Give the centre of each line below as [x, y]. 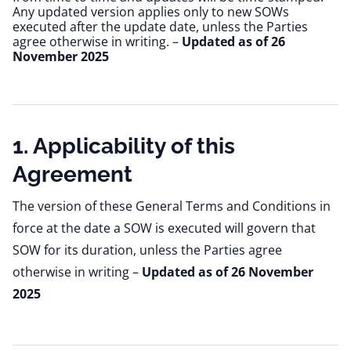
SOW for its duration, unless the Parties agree [147, 250]
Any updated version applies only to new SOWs [151, 12]
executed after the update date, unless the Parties [160, 27]
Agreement [72, 174]
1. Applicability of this [124, 146]
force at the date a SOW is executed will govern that [164, 228]
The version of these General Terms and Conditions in [172, 206]
